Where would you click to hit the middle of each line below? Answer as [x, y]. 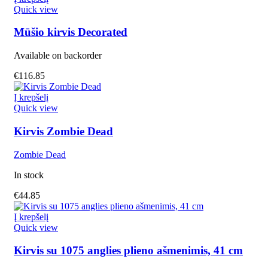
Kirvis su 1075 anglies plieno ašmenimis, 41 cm [128, 251]
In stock [29, 175]
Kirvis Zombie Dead [63, 131]
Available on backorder [58, 56]
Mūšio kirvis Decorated [71, 32]
